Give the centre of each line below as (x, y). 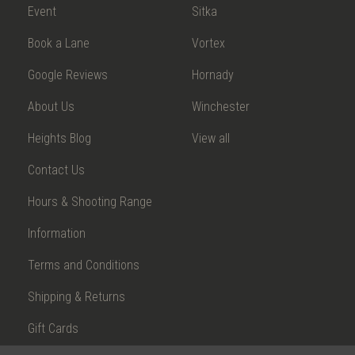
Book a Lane (59, 44)
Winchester (221, 107)
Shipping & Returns (77, 297)
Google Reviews (68, 75)
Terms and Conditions (84, 265)
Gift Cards (53, 329)
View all (211, 139)
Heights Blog (60, 139)
